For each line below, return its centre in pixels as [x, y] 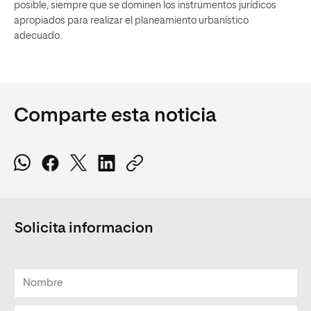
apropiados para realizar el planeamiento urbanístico [131, 21]
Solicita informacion [84, 229]
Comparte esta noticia [115, 116]
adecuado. [38, 36]
